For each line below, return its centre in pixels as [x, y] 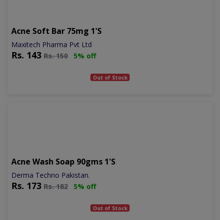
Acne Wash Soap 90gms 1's [63, 161]
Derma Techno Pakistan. [51, 175]
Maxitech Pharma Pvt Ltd [52, 44]
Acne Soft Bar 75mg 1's [56, 31]
